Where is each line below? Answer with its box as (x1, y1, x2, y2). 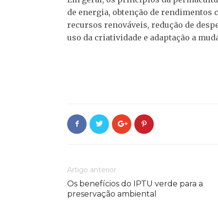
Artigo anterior (67, 165, 116, 174)
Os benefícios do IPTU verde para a (67, 179, 203, 188)
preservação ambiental (67, 189, 157, 199)
